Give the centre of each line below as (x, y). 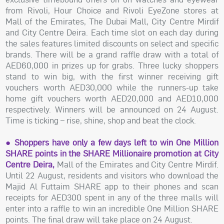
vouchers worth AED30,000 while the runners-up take (112, 87)
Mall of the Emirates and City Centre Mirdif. (136, 164)
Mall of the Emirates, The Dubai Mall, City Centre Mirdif (112, 21)
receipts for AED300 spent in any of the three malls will (112, 197)
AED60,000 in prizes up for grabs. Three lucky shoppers (112, 65)
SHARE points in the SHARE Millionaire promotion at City (112, 153)
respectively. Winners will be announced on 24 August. (112, 109)
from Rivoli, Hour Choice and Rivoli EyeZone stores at (112, 10)
